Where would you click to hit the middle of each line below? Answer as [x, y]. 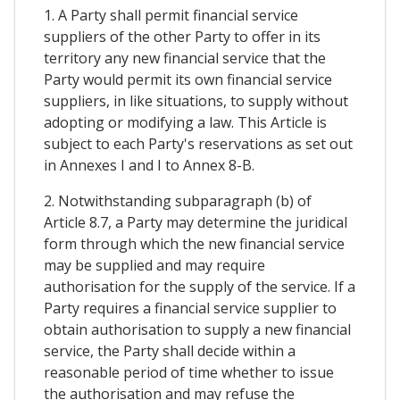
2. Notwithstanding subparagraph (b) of [178, 200]
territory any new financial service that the [185, 58]
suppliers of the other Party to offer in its [182, 36]
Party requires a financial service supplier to [190, 308]
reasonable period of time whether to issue [189, 372]
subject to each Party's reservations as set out [198, 143]
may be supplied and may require [154, 265]
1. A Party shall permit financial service [171, 15]
